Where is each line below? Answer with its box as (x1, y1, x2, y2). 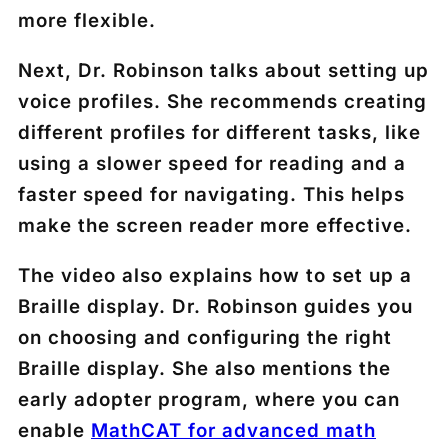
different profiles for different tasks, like (18, 120, 421, 144)
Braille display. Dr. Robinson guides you (18, 294, 413, 318)
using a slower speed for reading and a (18, 151, 406, 175)
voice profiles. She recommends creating (18, 89, 427, 113)
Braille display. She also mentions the (18, 356, 391, 380)
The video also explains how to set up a (18, 263, 412, 287)
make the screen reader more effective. (18, 213, 412, 237)
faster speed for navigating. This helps (18, 182, 405, 206)
